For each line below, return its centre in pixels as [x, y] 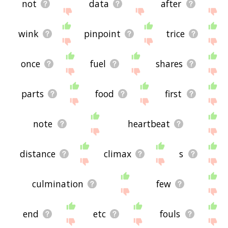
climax [117, 154]
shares [169, 64]
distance [37, 154]
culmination [58, 184]
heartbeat [149, 124]
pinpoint [103, 34]
